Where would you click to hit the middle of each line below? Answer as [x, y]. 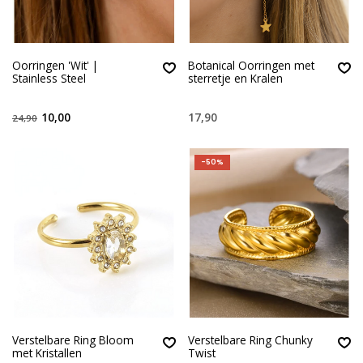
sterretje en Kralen [235, 79]
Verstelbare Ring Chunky [250, 340]
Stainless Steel [49, 79]
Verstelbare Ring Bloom [73, 340]
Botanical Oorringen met [251, 66]
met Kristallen [47, 353]
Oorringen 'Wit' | [55, 66]
